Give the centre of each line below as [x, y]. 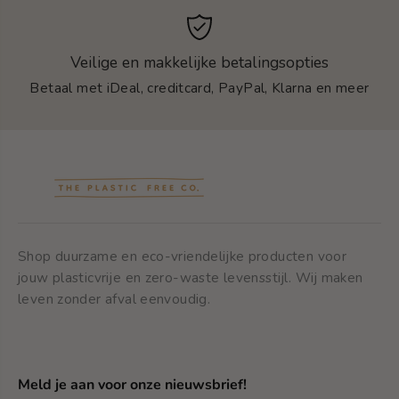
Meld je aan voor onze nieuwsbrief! [132, 384]
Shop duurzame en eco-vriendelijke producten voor [183, 256]
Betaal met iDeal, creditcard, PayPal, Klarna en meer [199, 87]
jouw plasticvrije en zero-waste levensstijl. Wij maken [191, 277]
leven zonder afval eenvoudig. [114, 298]
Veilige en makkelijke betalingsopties [199, 62]
